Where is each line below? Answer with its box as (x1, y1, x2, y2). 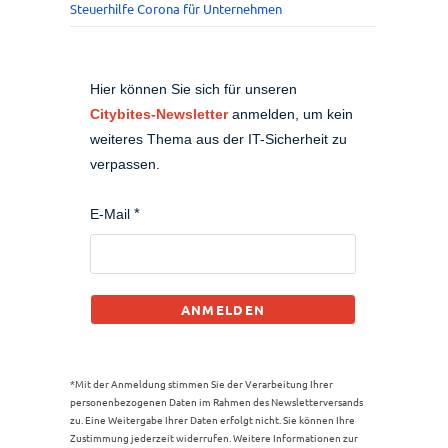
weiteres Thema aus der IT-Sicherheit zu (90, 131, 347, 147)
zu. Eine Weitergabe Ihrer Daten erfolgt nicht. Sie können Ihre (70, 412, 355, 427)
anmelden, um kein (228, 106, 353, 122)
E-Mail (90, 206, 130, 222)
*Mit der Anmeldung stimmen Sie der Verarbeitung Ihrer (70, 376, 333, 391)
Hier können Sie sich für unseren (90, 81, 297, 97)
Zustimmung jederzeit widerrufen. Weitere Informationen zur (70, 430, 358, 445)
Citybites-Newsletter (90, 106, 228, 122)
